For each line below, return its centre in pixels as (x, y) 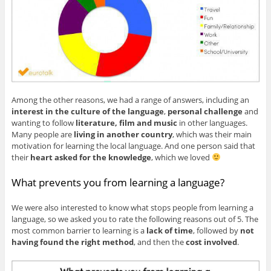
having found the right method (72, 242)
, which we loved (181, 157)
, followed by (216, 231)
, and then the (159, 242)
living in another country (123, 134)
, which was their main (212, 134)
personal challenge (204, 111)
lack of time (169, 231)
